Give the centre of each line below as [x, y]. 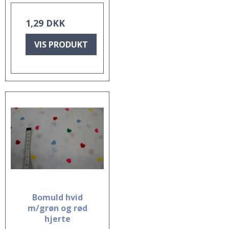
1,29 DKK [45, 23]
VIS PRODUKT [61, 44]
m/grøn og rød [57, 208]
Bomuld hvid [57, 197]
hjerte [57, 219]
